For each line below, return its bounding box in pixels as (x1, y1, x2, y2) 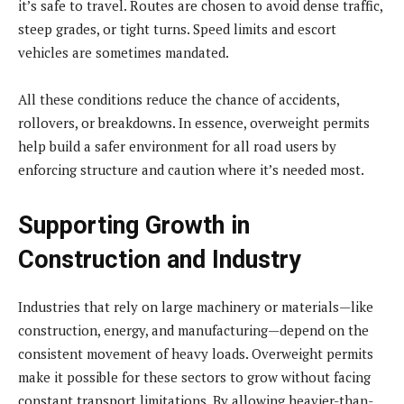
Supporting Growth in (18, 210, 250, 240)
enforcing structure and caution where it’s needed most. (18, 160, 364, 179)
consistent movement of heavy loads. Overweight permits (18, 344, 373, 363)
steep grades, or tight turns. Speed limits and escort (18, 19, 336, 38)
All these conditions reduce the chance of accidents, (18, 89, 339, 108)
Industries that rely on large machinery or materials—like (18, 297, 373, 316)
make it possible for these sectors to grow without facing (18, 367, 371, 386)
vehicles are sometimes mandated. (18, 42, 229, 61)
